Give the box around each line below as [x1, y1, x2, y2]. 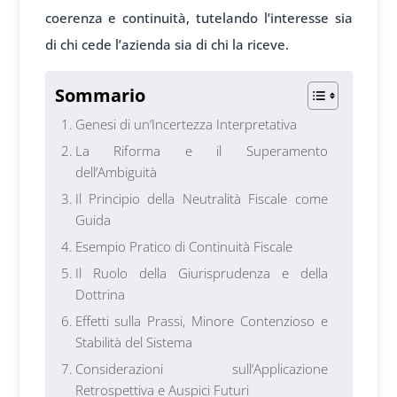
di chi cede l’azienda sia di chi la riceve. [44, 35, 289, 54]
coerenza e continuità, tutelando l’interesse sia [44, 9, 353, 27]
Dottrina [74, 285, 125, 304]
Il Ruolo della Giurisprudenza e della [74, 264, 328, 283]
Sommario [54, 83, 145, 108]
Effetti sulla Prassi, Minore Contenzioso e [74, 312, 328, 331]
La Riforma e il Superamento [74, 142, 328, 160]
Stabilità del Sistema [74, 333, 192, 352]
